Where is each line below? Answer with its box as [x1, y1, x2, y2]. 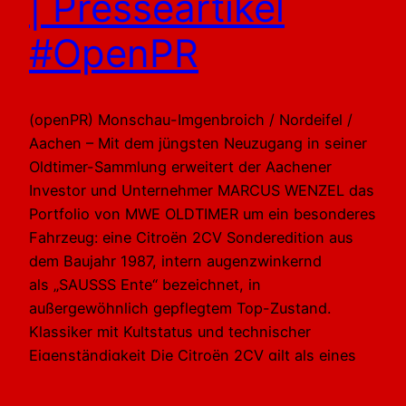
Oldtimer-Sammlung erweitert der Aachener [29, 158, 332, 177]
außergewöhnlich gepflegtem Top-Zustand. [29, 299, 331, 318]
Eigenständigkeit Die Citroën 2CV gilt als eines [29, 346, 356, 365]
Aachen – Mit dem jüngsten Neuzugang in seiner [29, 134, 367, 153]
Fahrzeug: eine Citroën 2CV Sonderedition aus [29, 228, 353, 247]
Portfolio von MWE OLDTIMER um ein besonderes [29, 205, 376, 224]
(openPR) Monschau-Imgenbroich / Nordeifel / [29, 111, 353, 130]
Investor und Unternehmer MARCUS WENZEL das [29, 181, 374, 200]
